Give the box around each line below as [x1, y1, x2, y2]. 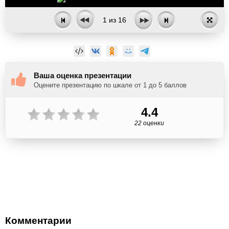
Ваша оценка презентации [34, 71, 131, 80]
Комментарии [5, 215, 72, 226]
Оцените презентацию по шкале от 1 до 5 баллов [34, 81, 187, 89]
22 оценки [134, 120, 164, 127]
